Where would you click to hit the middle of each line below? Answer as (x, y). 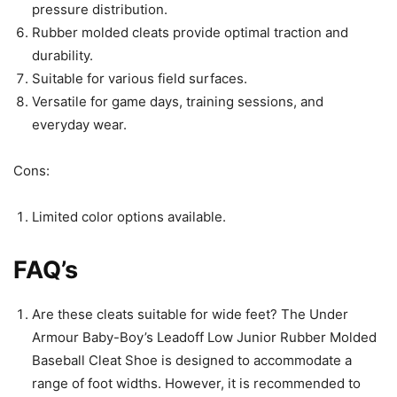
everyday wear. (79, 125)
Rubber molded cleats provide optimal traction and (190, 33)
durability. (62, 56)
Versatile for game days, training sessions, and (178, 102)
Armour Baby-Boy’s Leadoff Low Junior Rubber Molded (204, 338)
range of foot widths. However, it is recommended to (196, 384)
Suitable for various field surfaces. (140, 79)
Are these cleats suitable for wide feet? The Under (190, 315)
